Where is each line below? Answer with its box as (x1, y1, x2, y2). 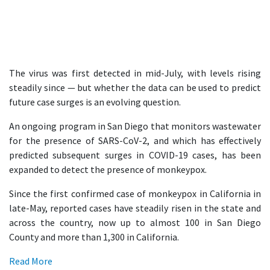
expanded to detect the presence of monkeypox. (9, 163, 207, 175)
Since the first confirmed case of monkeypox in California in (9, 187, 261, 199)
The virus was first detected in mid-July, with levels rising (9, 67, 261, 79)
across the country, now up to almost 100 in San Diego (9, 216, 261, 228)
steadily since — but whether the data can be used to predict (9, 81, 261, 93)
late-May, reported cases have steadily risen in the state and (9, 202, 261, 214)
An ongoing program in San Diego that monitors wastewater (9, 120, 261, 132)
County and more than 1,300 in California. (9, 231, 179, 243)
